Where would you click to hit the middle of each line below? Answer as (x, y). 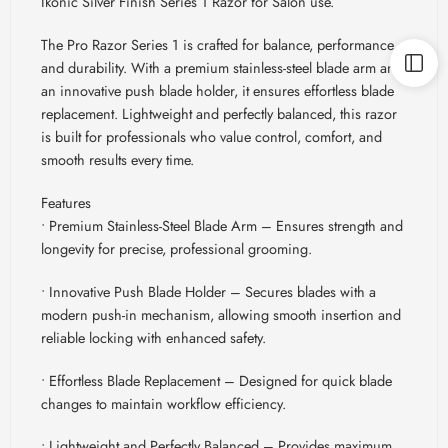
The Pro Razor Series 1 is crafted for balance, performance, (219, 44)
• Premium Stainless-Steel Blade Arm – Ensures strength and (222, 225)
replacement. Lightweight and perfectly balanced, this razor (219, 113)
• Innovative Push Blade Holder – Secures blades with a (208, 291)
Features (66, 202)
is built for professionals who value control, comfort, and (211, 136)
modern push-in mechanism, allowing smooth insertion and (221, 314)
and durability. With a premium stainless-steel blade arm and (222, 67)
